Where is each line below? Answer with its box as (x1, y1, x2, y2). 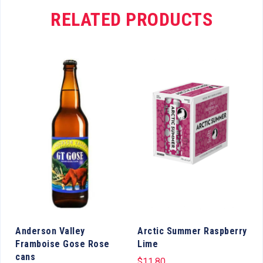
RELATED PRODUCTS (50, 8, 213, 31)
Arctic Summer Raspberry (137, 225, 247, 237)
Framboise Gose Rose (15, 238, 110, 249)
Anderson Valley (15, 225, 85, 237)
